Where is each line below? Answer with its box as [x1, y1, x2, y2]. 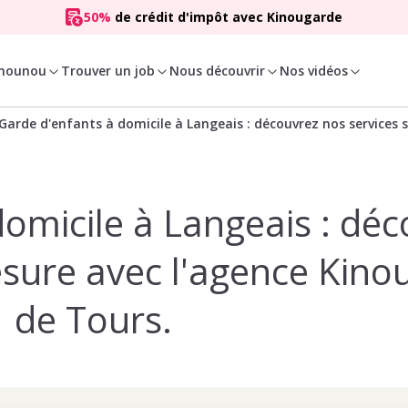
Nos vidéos [280, 61, 349, 79]
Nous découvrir [169, 61, 266, 79]
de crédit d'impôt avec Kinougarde [111, 8, 342, 25]
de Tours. [14, 294, 172, 344]
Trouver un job [61, 61, 156, 79]
